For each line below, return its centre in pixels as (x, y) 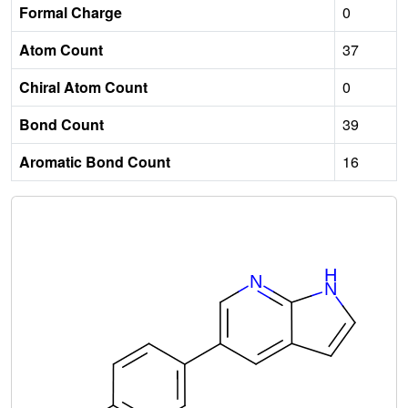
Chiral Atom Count (83, 87)
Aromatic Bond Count (95, 162)
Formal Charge (71, 12)
